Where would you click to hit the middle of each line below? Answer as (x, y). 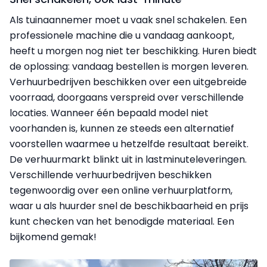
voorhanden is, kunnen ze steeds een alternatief (122, 128)
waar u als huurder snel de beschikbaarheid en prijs (129, 206)
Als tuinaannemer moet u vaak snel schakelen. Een (128, 20)
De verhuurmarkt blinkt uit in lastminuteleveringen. (128, 159)
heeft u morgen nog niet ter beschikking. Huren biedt (133, 51)
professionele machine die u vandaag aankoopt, (122, 35)
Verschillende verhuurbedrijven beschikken (111, 175)
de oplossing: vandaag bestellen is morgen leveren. (129, 66)
